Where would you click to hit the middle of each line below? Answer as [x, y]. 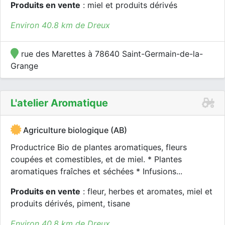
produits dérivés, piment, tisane [70, 203]
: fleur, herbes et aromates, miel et [146, 191]
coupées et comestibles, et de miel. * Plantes [96, 159]
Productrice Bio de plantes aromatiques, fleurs [99, 147]
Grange [24, 66]
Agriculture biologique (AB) [74, 130]
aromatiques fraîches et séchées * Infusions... [96, 171]
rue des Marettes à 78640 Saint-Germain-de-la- [111, 54]
